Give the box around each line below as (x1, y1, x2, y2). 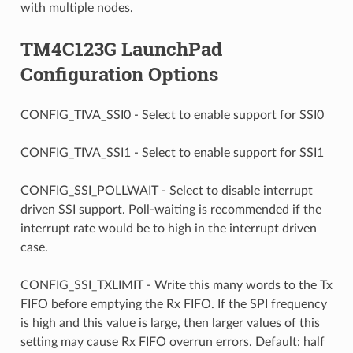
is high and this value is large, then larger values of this (20, 316, 320, 329)
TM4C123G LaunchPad (20, 35, 222, 61)
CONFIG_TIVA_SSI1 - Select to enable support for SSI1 (20, 146, 324, 159)
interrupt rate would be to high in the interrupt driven (20, 221, 317, 235)
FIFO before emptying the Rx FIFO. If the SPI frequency (20, 297, 327, 310)
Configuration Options (20, 61, 218, 87)
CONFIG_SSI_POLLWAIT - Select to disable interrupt (20, 184, 313, 197)
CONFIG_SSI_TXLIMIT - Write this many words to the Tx (20, 278, 333, 292)
